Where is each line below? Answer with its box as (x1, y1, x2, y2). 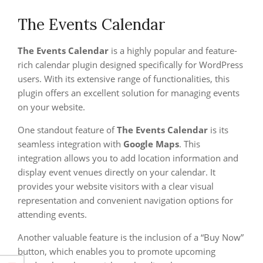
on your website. (18, 101, 85, 113)
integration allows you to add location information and (18, 152, 238, 164)
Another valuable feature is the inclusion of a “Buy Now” (18, 231, 244, 243)
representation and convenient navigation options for (18, 194, 233, 206)
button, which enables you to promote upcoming (18, 245, 215, 257)
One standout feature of (18, 124, 117, 136)
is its (208, 124, 228, 136)
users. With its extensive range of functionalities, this (18, 73, 230, 85)
